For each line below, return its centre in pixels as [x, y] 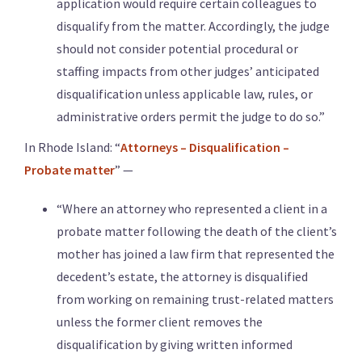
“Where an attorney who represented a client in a [192, 209]
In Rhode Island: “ [72, 147]
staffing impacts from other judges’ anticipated [188, 72]
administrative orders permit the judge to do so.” [191, 117]
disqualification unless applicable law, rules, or [185, 94]
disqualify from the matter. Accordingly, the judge [193, 26]
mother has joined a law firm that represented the [196, 254]
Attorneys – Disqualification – [205, 147]
